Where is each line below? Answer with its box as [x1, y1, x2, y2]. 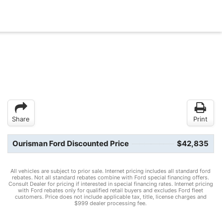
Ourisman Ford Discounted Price [12, 139, 129, 149]
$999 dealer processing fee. [74, 200, 147, 207]
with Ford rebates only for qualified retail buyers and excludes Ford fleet [18, 187, 204, 194]
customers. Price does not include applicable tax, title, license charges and [14, 193, 207, 201]
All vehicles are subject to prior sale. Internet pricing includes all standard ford [10, 167, 211, 175]
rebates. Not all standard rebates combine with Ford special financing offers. [12, 174, 210, 181]
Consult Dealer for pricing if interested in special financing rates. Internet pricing [8, 180, 213, 188]
